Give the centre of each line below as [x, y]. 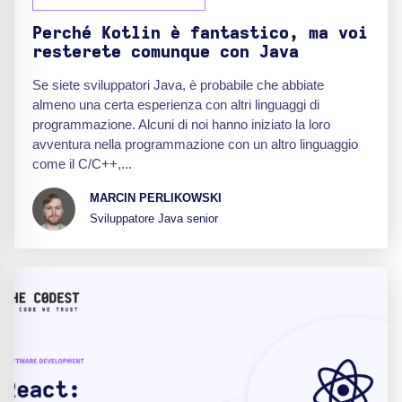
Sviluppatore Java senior [154, 219]
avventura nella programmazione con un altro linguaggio [195, 144]
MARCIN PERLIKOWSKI [156, 198]
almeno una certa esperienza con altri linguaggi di [176, 104]
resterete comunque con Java [166, 52]
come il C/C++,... [82, 163]
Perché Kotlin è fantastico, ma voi [200, 33]
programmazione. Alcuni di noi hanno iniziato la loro [181, 124]
